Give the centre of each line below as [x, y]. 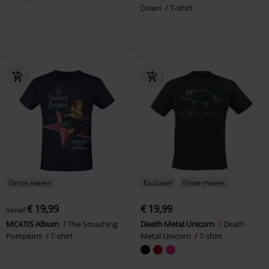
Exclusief [158, 183]
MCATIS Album [33, 224]
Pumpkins [25, 236]
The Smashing [93, 224]
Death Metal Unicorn [178, 224]
